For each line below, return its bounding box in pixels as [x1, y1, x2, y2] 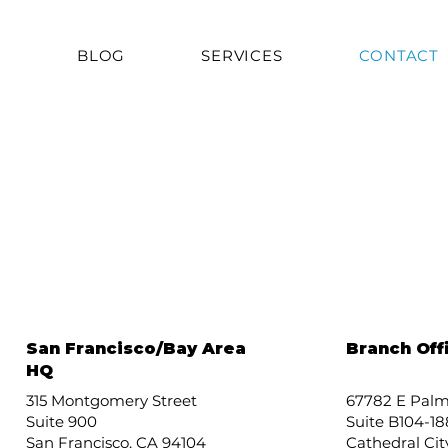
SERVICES [201, 46, 283, 65]
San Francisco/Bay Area [26, 339, 246, 358]
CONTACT [358, 46, 439, 65]
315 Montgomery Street [26, 391, 197, 410]
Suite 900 [26, 412, 97, 431]
